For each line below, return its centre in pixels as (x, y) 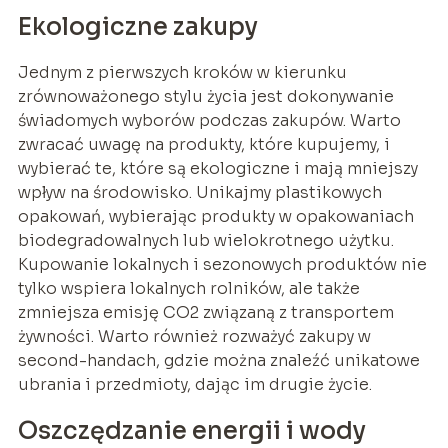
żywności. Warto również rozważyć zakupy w (194, 336)
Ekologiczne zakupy (137, 26)
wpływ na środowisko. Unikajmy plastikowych (199, 192)
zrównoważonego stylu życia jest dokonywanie (205, 96)
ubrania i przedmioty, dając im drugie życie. (194, 384)
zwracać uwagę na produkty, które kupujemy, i (203, 144)
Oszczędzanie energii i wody (191, 430)
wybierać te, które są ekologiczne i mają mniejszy (217, 168)
